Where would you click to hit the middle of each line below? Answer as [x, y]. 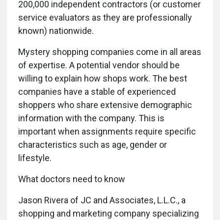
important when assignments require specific [107, 131]
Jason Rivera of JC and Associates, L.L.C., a [102, 200]
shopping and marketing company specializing [109, 213]
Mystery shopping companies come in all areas [110, 52]
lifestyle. [35, 158]
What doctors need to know [72, 179]
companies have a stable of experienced [97, 92]
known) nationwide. [56, 31]
